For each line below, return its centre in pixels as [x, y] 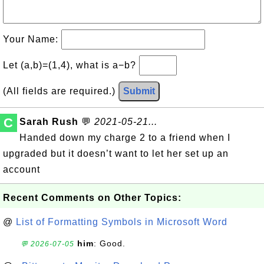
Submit [139, 91]
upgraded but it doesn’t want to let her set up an [116, 154]
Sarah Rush [49, 122]
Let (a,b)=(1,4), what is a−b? [71, 65]
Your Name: [32, 39]
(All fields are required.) [61, 91]
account [22, 169]
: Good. [110, 243]
